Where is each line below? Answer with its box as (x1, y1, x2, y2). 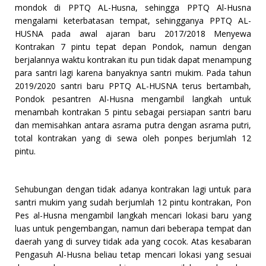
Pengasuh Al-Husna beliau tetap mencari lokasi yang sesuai (15, 249, 251, 261)
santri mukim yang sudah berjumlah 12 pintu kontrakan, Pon (15, 197, 251, 208)
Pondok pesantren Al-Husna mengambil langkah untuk (15, 93, 251, 105)
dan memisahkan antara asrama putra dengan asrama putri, (15, 119, 251, 131)
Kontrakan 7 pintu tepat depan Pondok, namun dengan (15, 41, 251, 53)
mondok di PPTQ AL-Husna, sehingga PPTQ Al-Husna (15, 2, 251, 14)
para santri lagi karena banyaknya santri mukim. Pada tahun (15, 67, 251, 79)
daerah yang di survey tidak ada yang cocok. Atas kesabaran (15, 236, 251, 248)
